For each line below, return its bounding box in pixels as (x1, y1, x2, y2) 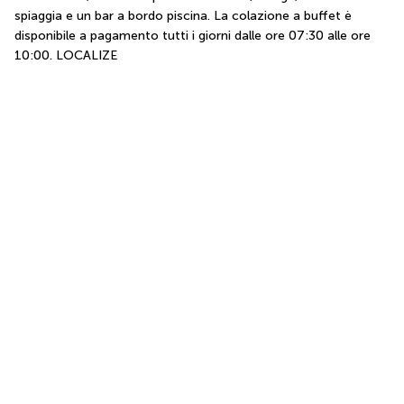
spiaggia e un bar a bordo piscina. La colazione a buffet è (14, 7, 352, 23)
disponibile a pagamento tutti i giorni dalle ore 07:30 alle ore (14, 27, 371, 43)
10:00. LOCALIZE (14, 47, 117, 63)
